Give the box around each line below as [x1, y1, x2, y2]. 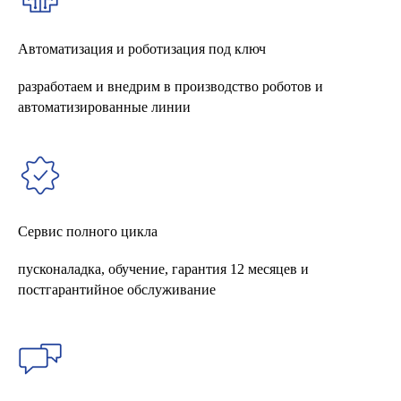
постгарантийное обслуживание [18, 281, 216, 297]
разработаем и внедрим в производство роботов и [18, 78, 323, 94]
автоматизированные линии [18, 98, 191, 115]
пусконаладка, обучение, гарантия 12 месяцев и [18, 260, 309, 277]
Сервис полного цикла [18, 223, 158, 239]
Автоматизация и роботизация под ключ [18, 40, 266, 56]
